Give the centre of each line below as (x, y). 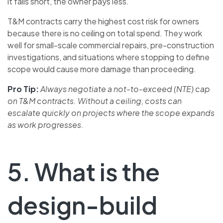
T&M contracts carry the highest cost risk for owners (103, 21)
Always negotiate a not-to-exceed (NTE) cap (125, 89)
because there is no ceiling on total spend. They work (105, 33)
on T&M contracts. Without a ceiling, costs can (95, 101)
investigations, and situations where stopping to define (109, 57)
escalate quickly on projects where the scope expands (111, 112)
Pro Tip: (23, 89)
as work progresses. (46, 124)
